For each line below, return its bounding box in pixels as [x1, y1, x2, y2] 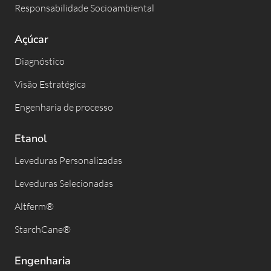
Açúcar [15, 31, 48, 47]
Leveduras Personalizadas [15, 154, 122, 166]
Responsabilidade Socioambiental [15, 1, 154, 14]
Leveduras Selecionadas [15, 177, 113, 189]
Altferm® [15, 200, 54, 212]
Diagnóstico [15, 54, 65, 67]
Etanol [15, 131, 47, 146]
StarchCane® [15, 223, 71, 235]
